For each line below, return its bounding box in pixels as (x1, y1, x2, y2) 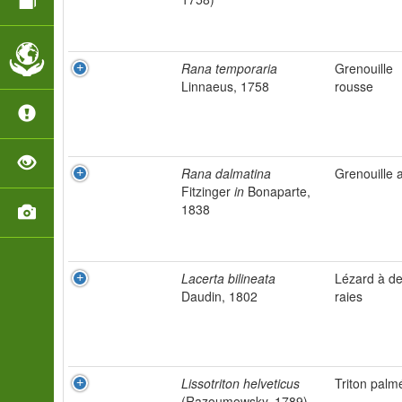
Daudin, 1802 (181, 287, 258, 305)
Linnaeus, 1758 (181, 77, 269, 95)
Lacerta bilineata (181, 269, 275, 287)
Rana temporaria (181, 59, 277, 77)
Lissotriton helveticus (181, 374, 300, 392)
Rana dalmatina (181, 164, 271, 182)
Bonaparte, (244, 182, 310, 200)
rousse (335, 77, 373, 95)
